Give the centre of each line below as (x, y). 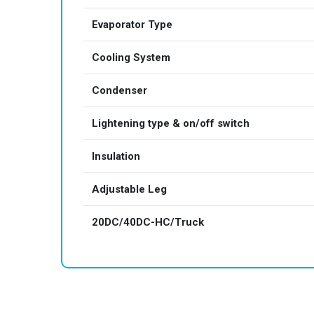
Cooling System (131, 57)
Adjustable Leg (129, 189)
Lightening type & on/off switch (171, 123)
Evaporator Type (132, 25)
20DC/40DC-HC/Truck (148, 222)
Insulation (116, 156)
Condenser (120, 90)
